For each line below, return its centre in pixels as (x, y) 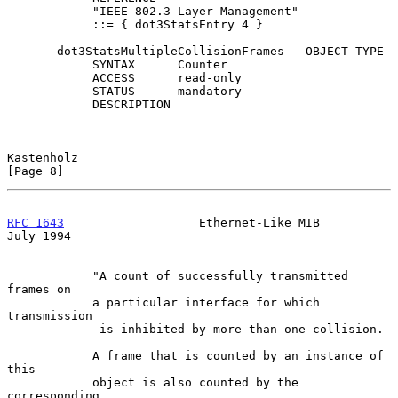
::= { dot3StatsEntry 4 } (50, 24)
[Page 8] (36, 171)
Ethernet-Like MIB (192, 222)
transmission (50, 315)
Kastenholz (43, 157)
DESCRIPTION (50, 104)
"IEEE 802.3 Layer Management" (50, 11)
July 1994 (39, 235)
